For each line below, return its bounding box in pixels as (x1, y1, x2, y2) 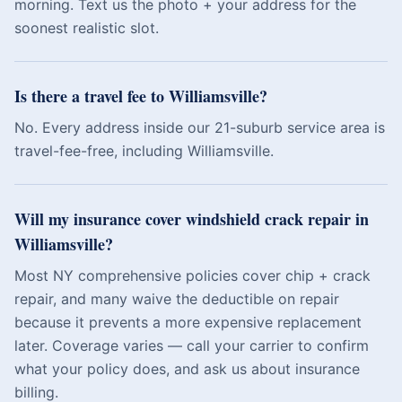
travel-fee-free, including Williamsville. (14, 142, 274, 160)
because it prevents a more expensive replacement (14, 313, 362, 331)
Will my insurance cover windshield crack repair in (14, 207, 369, 231)
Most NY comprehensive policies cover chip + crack (14, 267, 371, 284)
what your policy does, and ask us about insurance (14, 360, 360, 378)
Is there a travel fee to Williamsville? (14, 84, 267, 108)
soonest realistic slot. (14, 19, 159, 37)
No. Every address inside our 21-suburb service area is (14, 118, 385, 136)
